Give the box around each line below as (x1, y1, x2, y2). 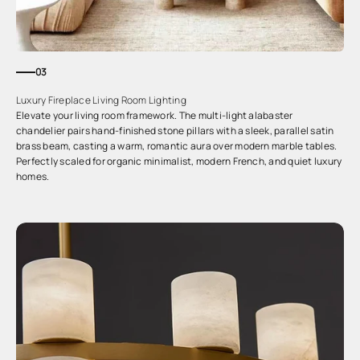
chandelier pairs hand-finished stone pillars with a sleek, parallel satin (16, 124, 334, 137)
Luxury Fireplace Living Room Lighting (16, 93, 186, 107)
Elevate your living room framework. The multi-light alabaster (16, 108, 293, 122)
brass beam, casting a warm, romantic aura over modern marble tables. (16, 139, 337, 153)
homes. (16, 170, 50, 183)
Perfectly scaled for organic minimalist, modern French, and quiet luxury (16, 154, 342, 168)
